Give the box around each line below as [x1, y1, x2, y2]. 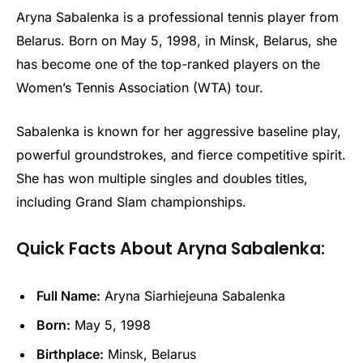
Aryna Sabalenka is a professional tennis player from [16, 9, 339, 26]
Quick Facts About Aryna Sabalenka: [16, 236, 325, 260]
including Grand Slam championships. [16, 194, 246, 211]
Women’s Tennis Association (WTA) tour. [16, 79, 263, 96]
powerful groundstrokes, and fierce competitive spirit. [16, 147, 346, 164]
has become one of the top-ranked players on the [16, 56, 320, 73]
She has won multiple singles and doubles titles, [16, 170, 308, 187]
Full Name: [36, 287, 100, 304]
